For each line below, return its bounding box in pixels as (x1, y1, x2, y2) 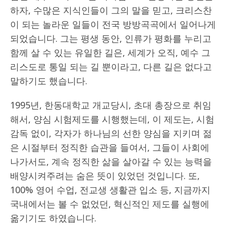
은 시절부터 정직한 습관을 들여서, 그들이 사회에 (10, 141, 209, 153)
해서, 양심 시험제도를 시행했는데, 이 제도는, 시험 (10, 112, 214, 125)
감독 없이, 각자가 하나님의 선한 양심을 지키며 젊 (10, 127, 212, 139)
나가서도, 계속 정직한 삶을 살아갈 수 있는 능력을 (10, 155, 212, 167)
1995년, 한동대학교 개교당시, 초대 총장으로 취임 (10, 98, 211, 111)
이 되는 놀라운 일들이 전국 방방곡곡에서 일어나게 (10, 18, 216, 30)
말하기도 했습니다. (10, 74, 87, 87)
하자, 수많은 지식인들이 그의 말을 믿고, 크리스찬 (10, 4, 212, 16)
